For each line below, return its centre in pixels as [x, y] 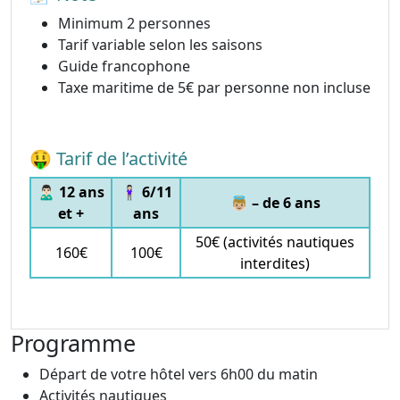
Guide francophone [124, 66]
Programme [73, 342]
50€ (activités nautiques [275, 242]
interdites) [275, 263]
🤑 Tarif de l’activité [108, 158]
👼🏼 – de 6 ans [275, 202]
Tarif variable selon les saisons [160, 44]
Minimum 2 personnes [134, 23]
